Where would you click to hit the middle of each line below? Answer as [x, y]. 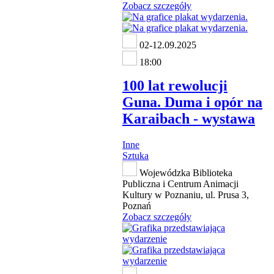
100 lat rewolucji [175, 85]
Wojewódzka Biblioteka [185, 172]
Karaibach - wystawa [189, 118]
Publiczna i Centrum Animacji [180, 183]
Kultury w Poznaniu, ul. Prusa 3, [186, 194]
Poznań [137, 206]
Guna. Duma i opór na [192, 102]
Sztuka [135, 155]
